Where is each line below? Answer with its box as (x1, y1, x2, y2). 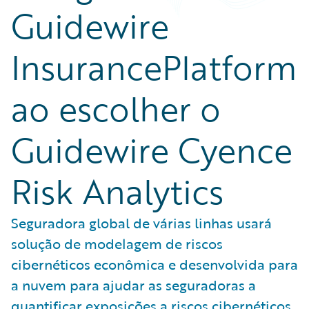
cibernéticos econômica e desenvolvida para (11, 254, 298, 275)
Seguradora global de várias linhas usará (11, 212, 272, 233)
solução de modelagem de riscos (11, 233, 223, 254)
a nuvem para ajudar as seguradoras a (11, 275, 256, 295)
